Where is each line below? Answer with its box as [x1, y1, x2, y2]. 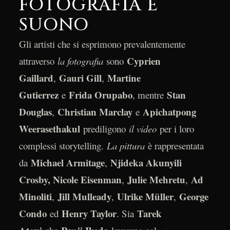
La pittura [106, 139, 145, 152]
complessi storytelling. [18, 139, 107, 152]
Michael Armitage [30, 155, 105, 169]
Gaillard [18, 70, 53, 85]
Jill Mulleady [57, 189, 111, 203]
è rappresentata [144, 139, 204, 152]
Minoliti [18, 189, 52, 203]
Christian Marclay [57, 104, 132, 119]
